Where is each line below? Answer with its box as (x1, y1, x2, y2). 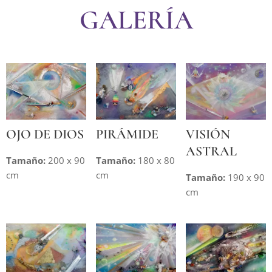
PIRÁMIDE (95, 126, 158, 142)
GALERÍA (79, 4, 193, 37)
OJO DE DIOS (6, 126, 84, 142)
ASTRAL (185, 143, 237, 159)
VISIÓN (185, 126, 230, 142)
